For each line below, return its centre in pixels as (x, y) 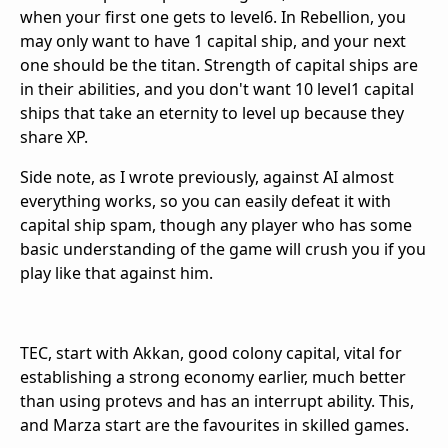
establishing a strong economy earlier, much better (213, 376)
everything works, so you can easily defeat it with (205, 200)
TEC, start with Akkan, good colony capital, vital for (211, 352)
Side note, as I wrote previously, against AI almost (207, 176)
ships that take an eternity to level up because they (212, 112)
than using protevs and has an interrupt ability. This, (217, 400)
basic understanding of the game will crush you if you (223, 248)
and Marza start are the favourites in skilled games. (214, 424)
